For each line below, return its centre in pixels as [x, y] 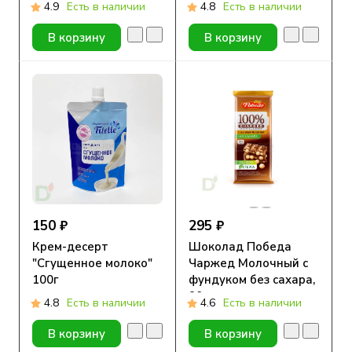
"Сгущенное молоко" [92, 264]
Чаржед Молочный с [248, 264]
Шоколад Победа [240, 247]
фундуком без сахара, [252, 280]
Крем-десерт [70, 247]
